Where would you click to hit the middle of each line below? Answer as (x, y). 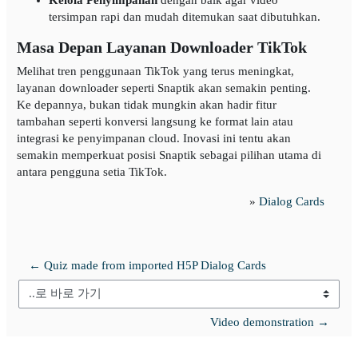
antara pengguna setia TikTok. (91, 171)
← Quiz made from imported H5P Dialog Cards (147, 265)
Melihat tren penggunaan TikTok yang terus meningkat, (155, 71)
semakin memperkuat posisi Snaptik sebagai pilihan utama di (169, 155)
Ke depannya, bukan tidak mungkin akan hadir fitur (146, 104)
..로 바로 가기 (54, 301)
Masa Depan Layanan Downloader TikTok (161, 47)
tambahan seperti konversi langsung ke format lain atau (155, 121)
